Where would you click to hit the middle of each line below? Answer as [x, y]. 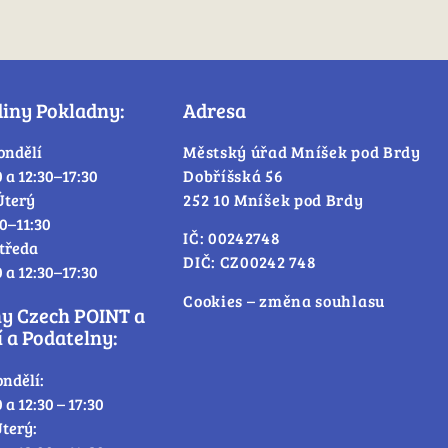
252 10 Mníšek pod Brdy [273, 199]
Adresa [215, 109]
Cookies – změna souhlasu [284, 300]
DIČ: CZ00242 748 [250, 262]
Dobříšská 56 [233, 175]
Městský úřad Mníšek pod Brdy [302, 151]
